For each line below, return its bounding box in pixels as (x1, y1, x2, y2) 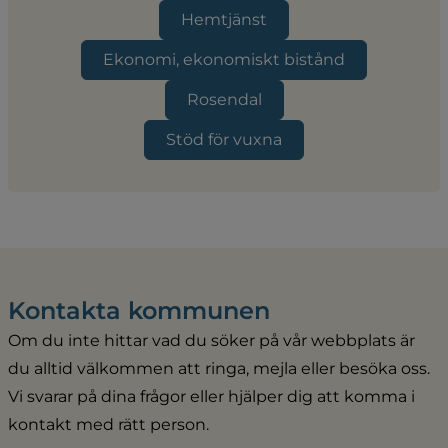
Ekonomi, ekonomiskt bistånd (103, 49, 345, 69)
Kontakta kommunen (8, 295, 270, 325)
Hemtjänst (181, 9, 267, 29)
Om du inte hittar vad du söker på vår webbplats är (8, 331, 415, 351)
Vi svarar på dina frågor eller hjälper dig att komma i (8, 387, 415, 407)
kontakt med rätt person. (8, 415, 209, 435)
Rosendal (186, 89, 262, 109)
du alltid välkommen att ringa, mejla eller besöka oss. (8, 359, 430, 379)
